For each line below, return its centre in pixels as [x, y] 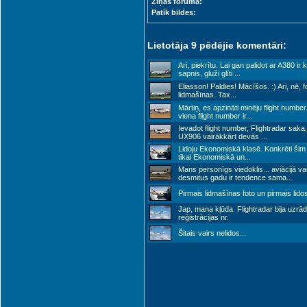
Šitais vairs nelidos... [212, 233]
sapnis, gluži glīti [206, 73]
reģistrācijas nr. [204, 217]
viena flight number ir [212, 116]
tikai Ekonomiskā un [211, 157]
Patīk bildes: [174, 12]
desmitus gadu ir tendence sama [232, 177]
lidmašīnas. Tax [204, 95]
